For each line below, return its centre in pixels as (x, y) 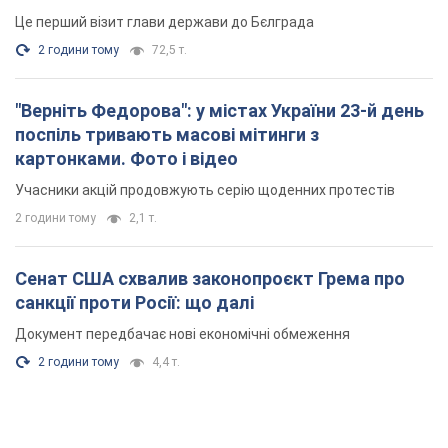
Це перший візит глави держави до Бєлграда (164, 22)
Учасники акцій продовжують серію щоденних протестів (205, 190)
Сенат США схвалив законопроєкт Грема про (210, 279)
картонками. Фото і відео (126, 159)
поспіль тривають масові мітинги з (167, 135)
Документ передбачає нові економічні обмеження (182, 334)
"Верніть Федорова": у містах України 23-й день (219, 111)
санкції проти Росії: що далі (134, 303)
